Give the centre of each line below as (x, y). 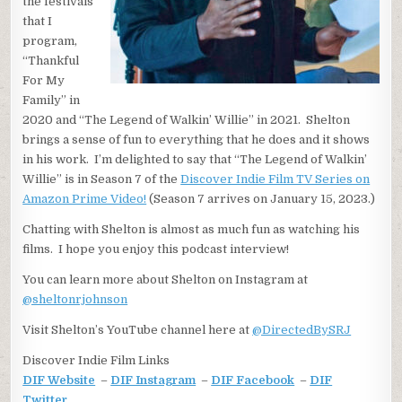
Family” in (52, 100)
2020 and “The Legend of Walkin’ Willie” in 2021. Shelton (187, 120)
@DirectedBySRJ (302, 330)
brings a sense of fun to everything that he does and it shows (197, 140)
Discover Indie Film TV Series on (275, 179)
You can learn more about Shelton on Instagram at (166, 280)
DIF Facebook (253, 380)
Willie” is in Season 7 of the (102, 179)
